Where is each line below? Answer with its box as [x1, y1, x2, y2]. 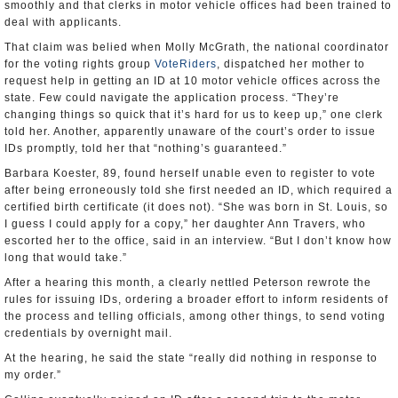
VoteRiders [155, 58, 217, 70]
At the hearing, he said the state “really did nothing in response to [4, 352, 378, 364]
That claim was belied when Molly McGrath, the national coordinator [4, 41, 389, 53]
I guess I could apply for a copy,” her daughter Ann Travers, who [4, 218, 366, 230]
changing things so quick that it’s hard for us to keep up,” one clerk [4, 108, 383, 121]
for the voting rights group [4, 58, 155, 70]
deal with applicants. [4, 16, 122, 28]
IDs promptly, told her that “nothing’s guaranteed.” [4, 142, 287, 155]
